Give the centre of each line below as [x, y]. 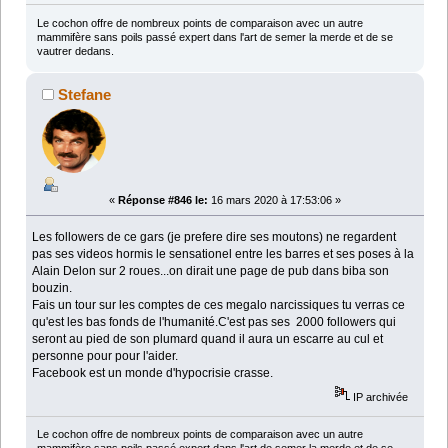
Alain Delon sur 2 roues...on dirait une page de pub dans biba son [211, 270]
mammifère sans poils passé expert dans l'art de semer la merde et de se [214, 36]
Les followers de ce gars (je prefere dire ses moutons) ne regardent [214, 236]
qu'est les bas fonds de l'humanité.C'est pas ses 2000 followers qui [214, 321]
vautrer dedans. [75, 50]
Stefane [85, 94]
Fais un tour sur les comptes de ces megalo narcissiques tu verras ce [219, 304]
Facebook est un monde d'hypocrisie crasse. [153, 372]
